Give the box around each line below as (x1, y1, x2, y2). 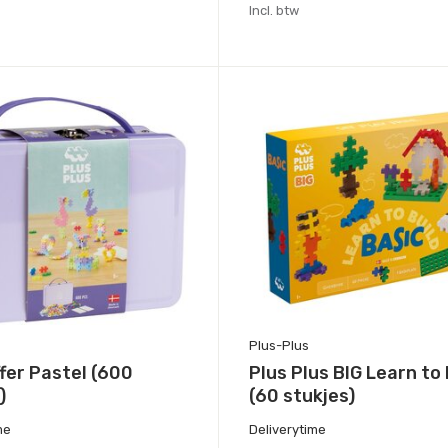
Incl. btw (248, 3, 299, 19)
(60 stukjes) (248, 384, 355, 407)
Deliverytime (248, 422, 326, 438)
